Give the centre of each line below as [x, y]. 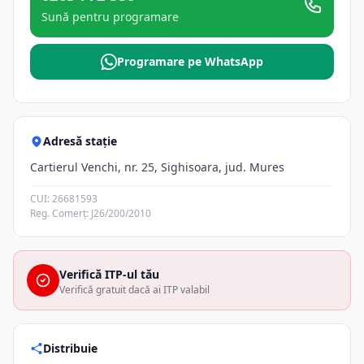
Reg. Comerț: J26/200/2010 [91, 213]
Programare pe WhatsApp [190, 61]
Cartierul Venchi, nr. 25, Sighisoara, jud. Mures [157, 167]
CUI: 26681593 [64, 199]
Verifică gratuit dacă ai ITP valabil [134, 290]
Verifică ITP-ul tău [109, 274]
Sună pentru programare [110, 17]
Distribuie [70, 348]
